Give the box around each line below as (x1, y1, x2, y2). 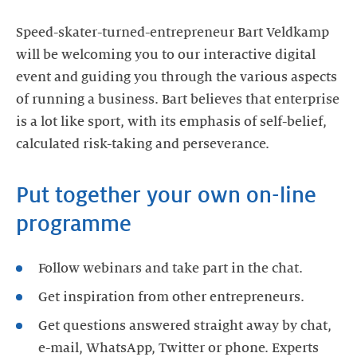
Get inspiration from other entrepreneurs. (38, 290, 304, 304)
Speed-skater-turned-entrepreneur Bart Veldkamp (16, 25, 329, 40)
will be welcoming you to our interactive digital (16, 48, 316, 62)
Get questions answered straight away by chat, (38, 319, 331, 333)
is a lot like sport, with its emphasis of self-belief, (16, 115, 327, 129)
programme (16, 212, 131, 236)
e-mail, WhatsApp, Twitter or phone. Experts (38, 341, 319, 355)
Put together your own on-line (16, 183, 316, 207)
